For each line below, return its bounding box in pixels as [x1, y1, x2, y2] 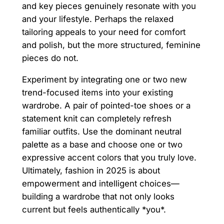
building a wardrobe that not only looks [21, 191, 174, 202]
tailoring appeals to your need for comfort [21, 27, 185, 37]
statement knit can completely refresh [21, 113, 171, 124]
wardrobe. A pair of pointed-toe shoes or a [21, 100, 190, 111]
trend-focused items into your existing [21, 87, 173, 98]
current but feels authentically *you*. [21, 204, 166, 215]
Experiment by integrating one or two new [21, 74, 187, 85]
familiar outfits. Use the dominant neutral [21, 126, 181, 137]
